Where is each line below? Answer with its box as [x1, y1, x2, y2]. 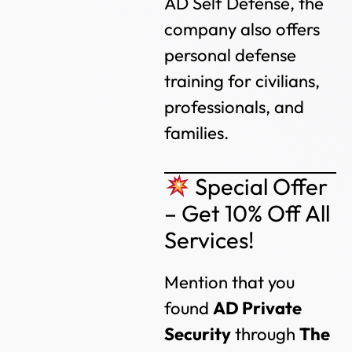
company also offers [164, 17, 321, 40]
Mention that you [164, 270, 295, 293]
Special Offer [190, 171, 328, 201]
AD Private [213, 296, 302, 319]
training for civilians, [164, 69, 321, 92]
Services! [164, 225, 255, 255]
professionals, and [164, 95, 305, 118]
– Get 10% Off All [164, 198, 331, 228]
